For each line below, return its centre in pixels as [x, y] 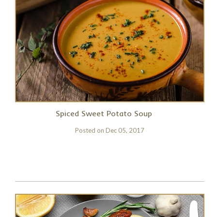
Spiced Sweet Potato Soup [104, 113]
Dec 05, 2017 [125, 130]
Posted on [90, 130]
